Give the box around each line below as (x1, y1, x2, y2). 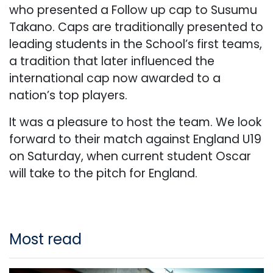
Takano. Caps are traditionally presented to (9, 18, 263, 35)
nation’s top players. (9, 87, 127, 104)
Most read (9, 229, 82, 249)
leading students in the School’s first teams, (9, 35, 262, 52)
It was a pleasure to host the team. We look (9, 113, 261, 130)
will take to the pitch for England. (9, 165, 197, 182)
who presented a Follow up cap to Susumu (9, 1, 257, 18)
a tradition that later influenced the (9, 52, 214, 69)
